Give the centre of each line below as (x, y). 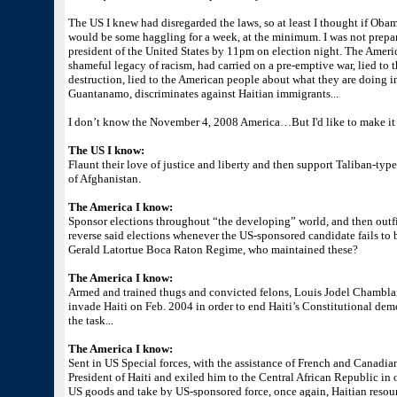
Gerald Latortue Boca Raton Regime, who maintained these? (213, 249)
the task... (90, 320)
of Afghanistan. (104, 179)
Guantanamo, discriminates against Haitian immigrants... (203, 93)
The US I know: (106, 150)
